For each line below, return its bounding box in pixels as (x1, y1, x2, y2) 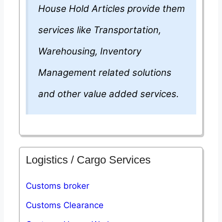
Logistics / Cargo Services (26, 153, 151, 166)
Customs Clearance (26, 200, 104, 210)
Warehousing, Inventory (38, 46, 141, 57)
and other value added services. (38, 88, 179, 100)
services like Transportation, (38, 24, 161, 36)
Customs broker (26, 180, 89, 191)
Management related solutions (38, 67, 171, 79)
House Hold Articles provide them (38, 3, 185, 15)
